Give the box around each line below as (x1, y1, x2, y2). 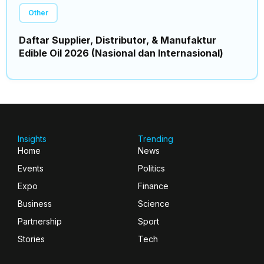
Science (138, 198, 170, 209)
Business (18, 198, 52, 209)
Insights (18, 133, 47, 144)
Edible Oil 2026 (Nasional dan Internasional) (19, 47, 223, 59)
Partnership (18, 216, 62, 226)
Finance (138, 180, 169, 191)
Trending (138, 133, 173, 144)
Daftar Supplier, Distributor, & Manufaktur (19, 34, 216, 46)
